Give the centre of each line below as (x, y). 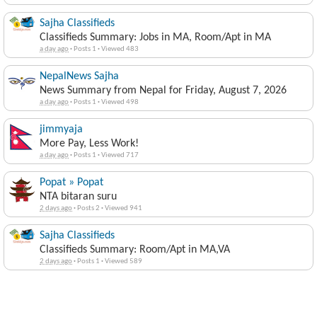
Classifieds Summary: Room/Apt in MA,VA (135, 250)
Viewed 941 (123, 208)
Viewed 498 (119, 102)
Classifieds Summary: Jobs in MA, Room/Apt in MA (155, 38)
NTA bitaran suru (78, 197)
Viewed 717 (119, 155)
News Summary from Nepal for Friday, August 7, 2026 (163, 91)
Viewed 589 (123, 261)
